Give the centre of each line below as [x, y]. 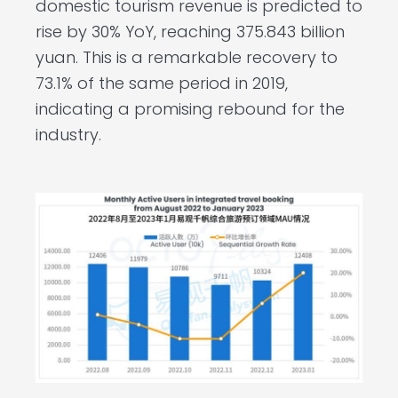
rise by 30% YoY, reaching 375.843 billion [190, 31]
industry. [68, 134]
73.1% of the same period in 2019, [162, 83]
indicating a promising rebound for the [190, 108]
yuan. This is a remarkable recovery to [187, 57]
